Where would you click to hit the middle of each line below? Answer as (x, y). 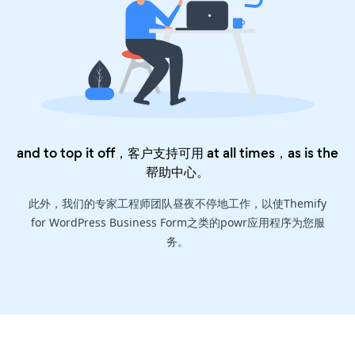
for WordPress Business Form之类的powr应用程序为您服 (177, 223)
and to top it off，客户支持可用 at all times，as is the (177, 153)
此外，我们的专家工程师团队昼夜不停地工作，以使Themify (177, 204)
